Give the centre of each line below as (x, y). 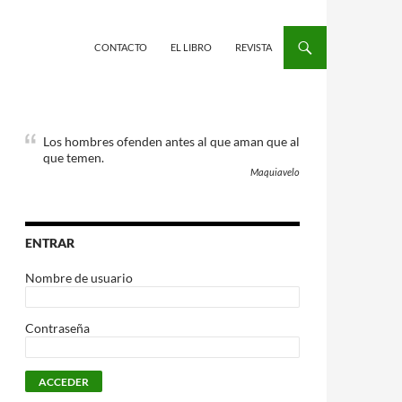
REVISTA (253, 47)
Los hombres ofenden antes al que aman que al (171, 141)
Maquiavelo (275, 172)
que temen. (74, 157)
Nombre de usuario (79, 278)
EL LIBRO (191, 47)
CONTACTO (121, 47)
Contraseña (57, 328)
